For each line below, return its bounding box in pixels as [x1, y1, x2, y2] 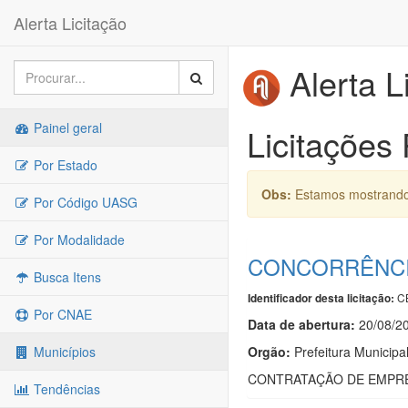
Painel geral [30, 118, 102, 137]
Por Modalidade [30, 230, 125, 249]
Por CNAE [30, 305, 92, 323]
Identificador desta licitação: [248, 290, 394, 306]
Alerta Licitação [14, 11, 127, 35]
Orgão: [248, 342, 291, 361]
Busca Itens [30, 268, 101, 286]
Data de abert [248, 314, 331, 333]
